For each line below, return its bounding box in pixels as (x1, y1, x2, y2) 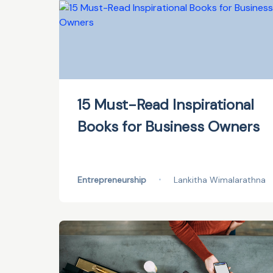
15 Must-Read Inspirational (77, 95, 254, 114)
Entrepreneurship (77, 174, 146, 185)
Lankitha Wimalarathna (174, 174, 266, 185)
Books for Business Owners (77, 117, 260, 136)
